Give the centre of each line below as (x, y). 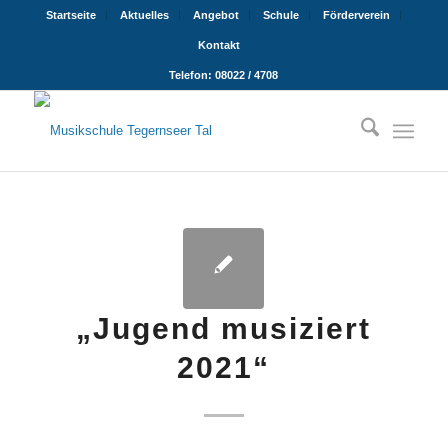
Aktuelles (145, 15)
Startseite (71, 15)
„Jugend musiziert (224, 328)
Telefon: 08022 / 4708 (224, 75)
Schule (281, 15)
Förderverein (357, 15)
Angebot (216, 15)
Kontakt (218, 45)
